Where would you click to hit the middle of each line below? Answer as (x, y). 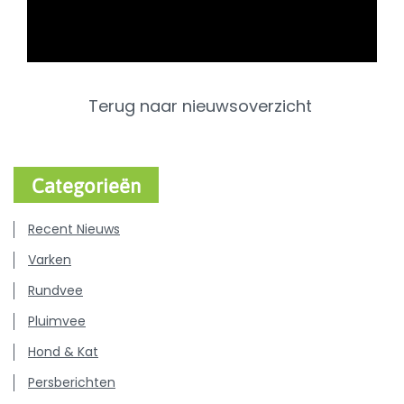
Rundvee (55, 290)
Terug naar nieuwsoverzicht (202, 106)
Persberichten (72, 382)
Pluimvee (57, 321)
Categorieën (86, 185)
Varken (50, 259)
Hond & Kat (63, 351)
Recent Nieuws (74, 229)
